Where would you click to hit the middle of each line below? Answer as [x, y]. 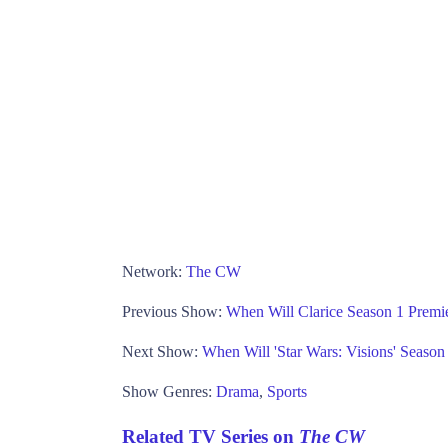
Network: [154, 272]
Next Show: [162, 352]
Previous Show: [174, 312]
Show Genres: [169, 392]
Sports [287, 392]
